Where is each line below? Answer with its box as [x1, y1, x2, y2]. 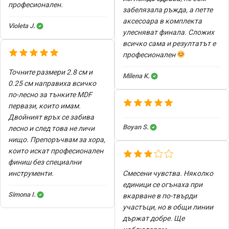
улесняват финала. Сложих [123, 28, 214, 36]
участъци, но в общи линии [123, 202, 213, 211]
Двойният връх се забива [8, 112, 94, 121]
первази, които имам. [8, 101, 81, 110]
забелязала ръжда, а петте [123, 5, 213, 14]
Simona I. [8, 190, 36, 198]
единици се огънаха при [123, 180, 202, 189]
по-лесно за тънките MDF [8, 90, 92, 99]
